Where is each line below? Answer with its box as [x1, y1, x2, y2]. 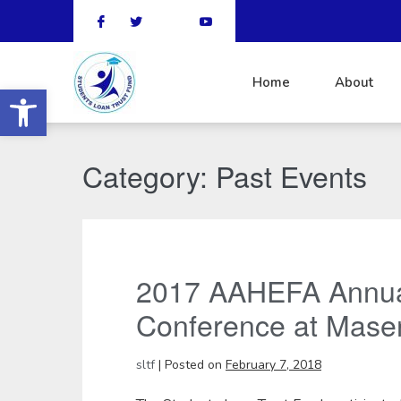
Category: [82, 155, 216, 196]
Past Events [216, 155, 367, 196]
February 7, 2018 [226, 356, 321, 373]
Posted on [165, 356, 222, 373]
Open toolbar [8, 78, 99, 116]
